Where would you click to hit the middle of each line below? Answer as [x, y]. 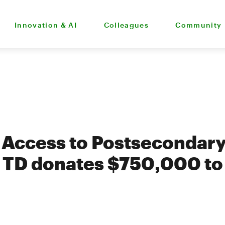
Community [199, 25]
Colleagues [126, 25]
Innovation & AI [45, 25]
